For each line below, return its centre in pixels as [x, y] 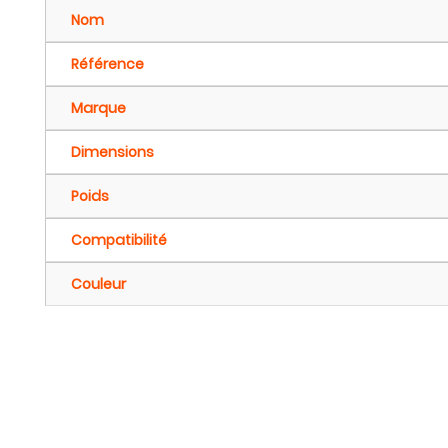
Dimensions [112, 152]
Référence [107, 64]
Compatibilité [119, 240]
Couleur [98, 284]
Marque [98, 108]
